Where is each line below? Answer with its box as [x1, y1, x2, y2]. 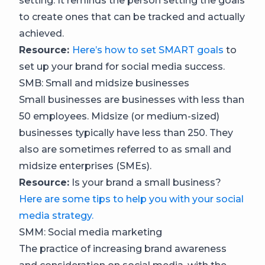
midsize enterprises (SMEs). [19, 160, 151, 172]
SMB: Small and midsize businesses [19, 77, 189, 89]
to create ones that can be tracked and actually [19, 11, 245, 22]
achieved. [19, 27, 64, 39]
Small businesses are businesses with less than [19, 93, 244, 105]
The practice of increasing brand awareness [19, 243, 227, 254]
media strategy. [19, 209, 93, 221]
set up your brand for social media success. [19, 60, 225, 72]
